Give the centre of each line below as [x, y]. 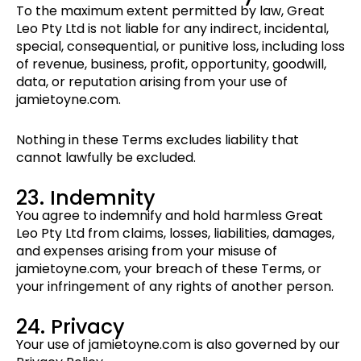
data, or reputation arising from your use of [152, 82]
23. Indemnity [86, 198]
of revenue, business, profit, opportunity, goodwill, [171, 64]
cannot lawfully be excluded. [106, 158]
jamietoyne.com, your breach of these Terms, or [169, 269]
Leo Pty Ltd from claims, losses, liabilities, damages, [175, 234]
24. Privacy [71, 327]
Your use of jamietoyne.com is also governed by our [178, 345]
